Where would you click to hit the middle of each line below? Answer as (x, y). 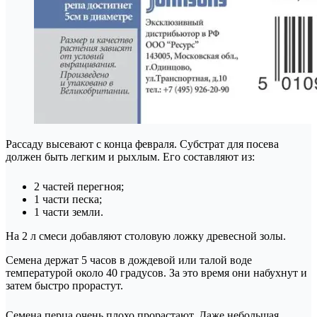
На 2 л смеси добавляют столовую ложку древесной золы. (146, 236)
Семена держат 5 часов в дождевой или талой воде (129, 260)
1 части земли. (69, 212)
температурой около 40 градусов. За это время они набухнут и (156, 272)
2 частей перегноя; (79, 186)
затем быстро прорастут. (64, 285)
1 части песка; (68, 199)
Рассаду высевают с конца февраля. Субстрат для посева (142, 144)
